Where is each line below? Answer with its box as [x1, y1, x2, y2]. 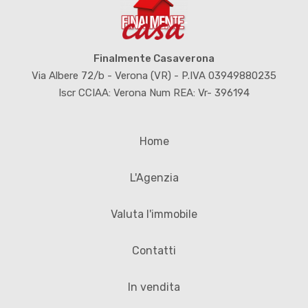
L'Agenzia [129, 170, 179, 184]
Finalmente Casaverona [93, 52, 214, 65]
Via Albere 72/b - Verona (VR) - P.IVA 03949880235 [32, 69, 276, 82]
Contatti [132, 243, 176, 257]
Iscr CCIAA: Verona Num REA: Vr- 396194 [58, 86, 250, 99]
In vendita [128, 280, 180, 294]
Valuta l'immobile [111, 207, 197, 221]
